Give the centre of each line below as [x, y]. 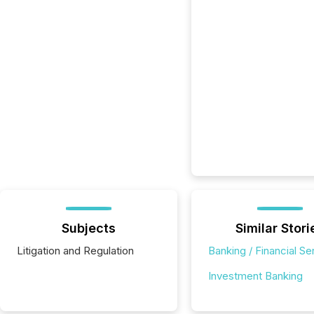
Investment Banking [255, 276]
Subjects [88, 228]
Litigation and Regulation [75, 251]
